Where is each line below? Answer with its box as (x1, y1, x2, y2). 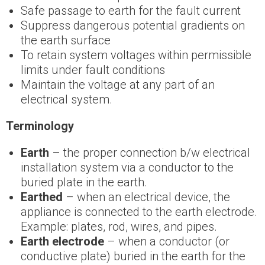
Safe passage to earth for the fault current (21, 4, 241, 18)
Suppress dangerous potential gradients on (21, 18, 245, 33)
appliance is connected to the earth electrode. (21, 205, 257, 219)
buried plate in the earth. (21, 175, 147, 190)
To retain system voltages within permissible (21, 48, 251, 63)
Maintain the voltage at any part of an (21, 77, 215, 92)
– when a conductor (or (104, 234, 230, 249)
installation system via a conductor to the (21, 160, 234, 175)
